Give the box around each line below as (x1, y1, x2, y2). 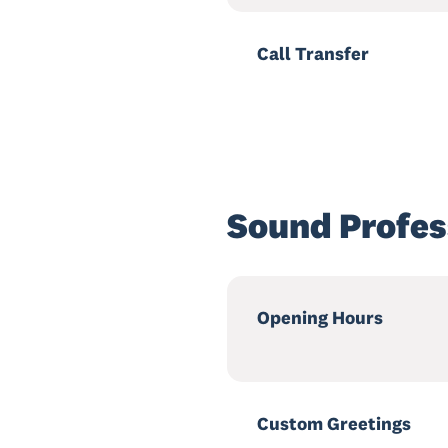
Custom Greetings (257, 412, 411, 435)
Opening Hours (257, 306, 383, 329)
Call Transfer (257, 42, 369, 65)
